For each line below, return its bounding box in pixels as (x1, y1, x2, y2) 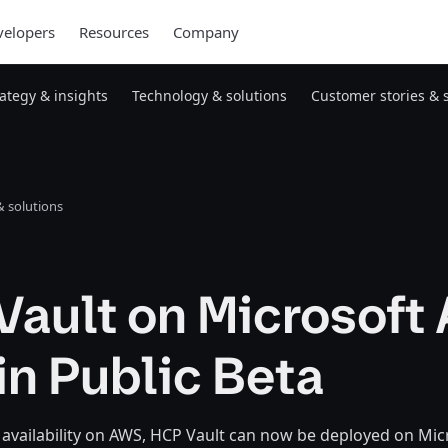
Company (172, 22, 239, 42)
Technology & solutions (132, 86, 287, 105)
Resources (78, 22, 149, 42)
